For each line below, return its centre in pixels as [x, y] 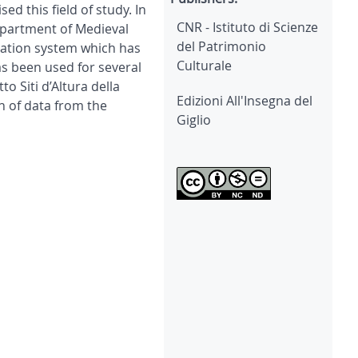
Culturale [205, 66]
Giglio [194, 120]
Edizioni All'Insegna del [245, 101]
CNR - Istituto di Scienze [248, 28]
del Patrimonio [222, 47]
